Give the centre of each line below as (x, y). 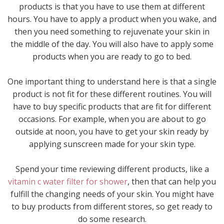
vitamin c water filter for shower (68, 181)
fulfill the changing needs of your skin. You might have (112, 194)
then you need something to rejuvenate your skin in (112, 31)
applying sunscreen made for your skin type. (112, 144)
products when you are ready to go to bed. (112, 56)
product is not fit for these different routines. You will (112, 94)
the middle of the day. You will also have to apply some (112, 44)
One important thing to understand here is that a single (112, 81)
